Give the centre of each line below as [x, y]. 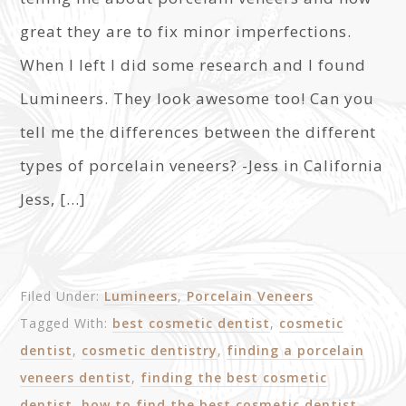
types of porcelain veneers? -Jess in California [202, 165]
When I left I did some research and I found [193, 65]
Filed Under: [63, 296]
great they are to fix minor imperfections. [186, 31]
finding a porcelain [296, 350]
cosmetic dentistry [150, 350]
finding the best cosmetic [234, 377]
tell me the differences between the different [198, 132]
